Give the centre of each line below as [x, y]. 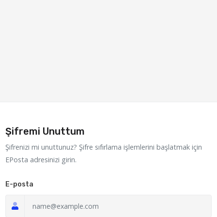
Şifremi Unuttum [45, 131]
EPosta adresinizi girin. [41, 159]
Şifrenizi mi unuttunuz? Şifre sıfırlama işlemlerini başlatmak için [103, 147]
